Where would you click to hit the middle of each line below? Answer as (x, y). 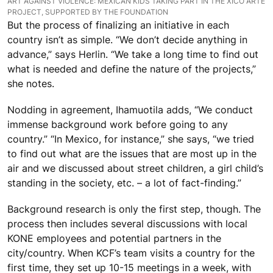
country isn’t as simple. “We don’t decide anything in (127, 39)
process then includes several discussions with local (127, 224)
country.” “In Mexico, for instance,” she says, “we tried (131, 139)
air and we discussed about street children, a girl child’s (135, 168)
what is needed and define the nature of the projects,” (132, 69)
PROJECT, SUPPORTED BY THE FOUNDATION (88, 12)
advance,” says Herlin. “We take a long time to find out (133, 54)
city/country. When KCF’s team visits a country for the (131, 253)
